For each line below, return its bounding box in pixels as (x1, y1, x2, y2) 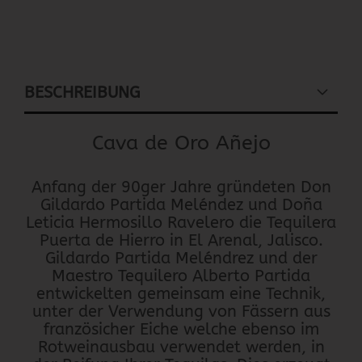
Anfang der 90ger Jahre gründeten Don (31, 178, 331, 196)
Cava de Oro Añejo (91, 131, 271, 155)
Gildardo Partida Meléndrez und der (44, 249, 318, 267)
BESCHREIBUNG (24, 83, 140, 102)
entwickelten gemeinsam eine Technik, (36, 284, 326, 303)
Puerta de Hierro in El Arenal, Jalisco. (39, 231, 323, 250)
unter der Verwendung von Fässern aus (32, 302, 330, 321)
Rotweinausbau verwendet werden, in (37, 338, 325, 356)
